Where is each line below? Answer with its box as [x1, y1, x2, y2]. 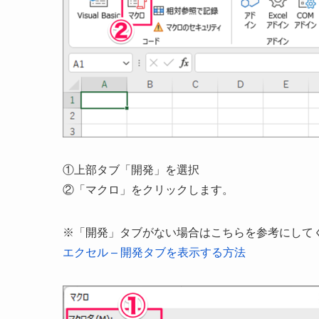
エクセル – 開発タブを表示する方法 [63, 246, 246, 259]
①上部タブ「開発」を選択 [63, 164, 199, 177]
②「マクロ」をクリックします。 [63, 184, 234, 197]
